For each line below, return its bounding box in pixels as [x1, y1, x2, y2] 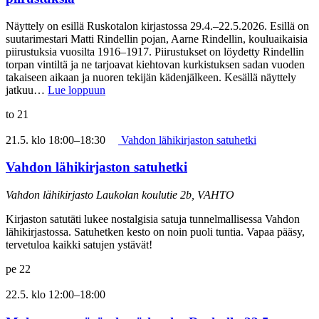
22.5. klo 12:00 [6, 288, 74, 301]
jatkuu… [6, 83, 48, 96]
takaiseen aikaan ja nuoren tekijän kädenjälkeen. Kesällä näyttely [6, 70, 296, 83]
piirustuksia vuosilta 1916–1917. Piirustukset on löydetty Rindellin [6, 45, 304, 58]
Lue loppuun [48, 83, 105, 96]
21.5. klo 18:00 [6, 133, 74, 146]
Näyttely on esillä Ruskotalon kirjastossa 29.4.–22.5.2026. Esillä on [6, 19, 309, 32]
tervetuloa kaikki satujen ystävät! [6, 239, 152, 251]
